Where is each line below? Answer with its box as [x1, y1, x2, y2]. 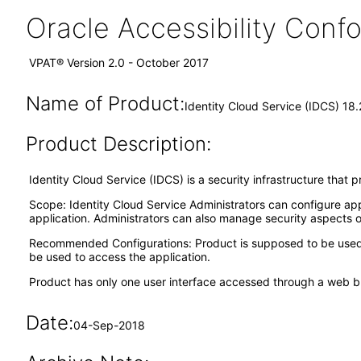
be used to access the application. [29, 250, 214, 263]
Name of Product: [25, 92, 185, 115]
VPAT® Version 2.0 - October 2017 [29, 56, 209, 69]
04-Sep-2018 [73, 318, 145, 332]
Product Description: [25, 132, 211, 156]
